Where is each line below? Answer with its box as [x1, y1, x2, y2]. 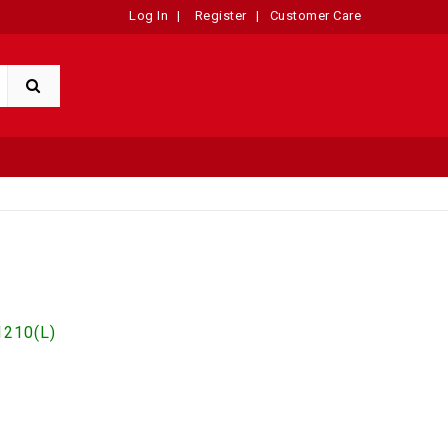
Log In [129, 8, 168, 23]
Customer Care [269, 8, 361, 23]
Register [191, 8, 247, 23]
